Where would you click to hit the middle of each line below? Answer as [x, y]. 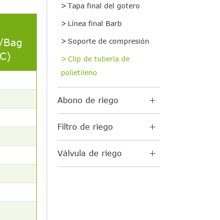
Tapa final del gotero [104, 6]
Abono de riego [88, 100]
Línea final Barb [95, 24]
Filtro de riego [85, 127]
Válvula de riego [90, 153]
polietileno [79, 73]
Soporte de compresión [109, 41]
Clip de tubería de [99, 59]
